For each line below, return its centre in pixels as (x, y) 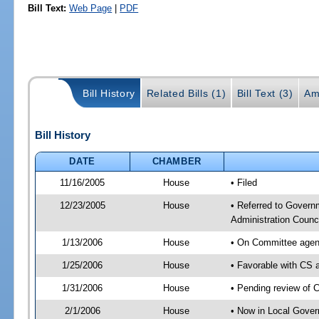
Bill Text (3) (265, 94)
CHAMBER (177, 161)
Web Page (91, 8)
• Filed (244, 182)
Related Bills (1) (186, 94)
